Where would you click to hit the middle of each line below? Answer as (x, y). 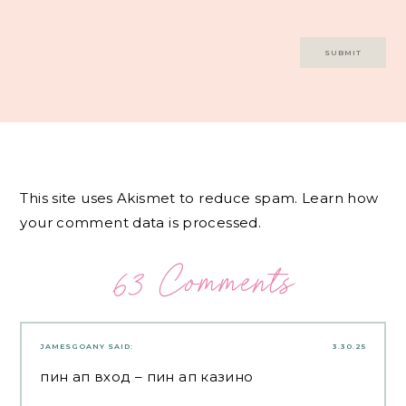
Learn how (340, 198)
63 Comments (203, 281)
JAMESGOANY (73, 346)
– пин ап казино (192, 376)
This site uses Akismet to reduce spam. (161, 198)
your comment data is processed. (141, 223)
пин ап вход (86, 376)
